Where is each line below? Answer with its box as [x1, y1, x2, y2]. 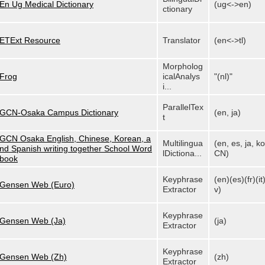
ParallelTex [163, 102, 203, 112]
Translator [163, 35, 201, 45]
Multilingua [163, 138, 203, 148]
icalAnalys [163, 72, 200, 81]
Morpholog [163, 62, 203, 71]
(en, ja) [214, 108, 241, 117]
